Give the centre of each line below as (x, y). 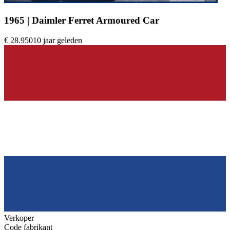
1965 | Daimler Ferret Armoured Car (82, 21)
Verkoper (19, 218)
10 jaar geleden (57, 40)
